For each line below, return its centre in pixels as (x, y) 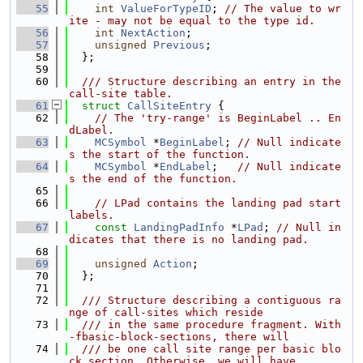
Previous (179, 45)
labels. (92, 215)
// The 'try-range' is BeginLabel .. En (218, 118)
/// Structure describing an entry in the (205, 81)
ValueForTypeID (166, 9)
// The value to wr (283, 9)
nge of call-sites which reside (166, 312)
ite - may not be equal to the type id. (192, 21)
